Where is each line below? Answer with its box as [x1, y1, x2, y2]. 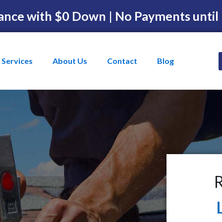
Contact [107, 56, 138, 65]
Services [1, 56, 33, 65]
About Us [53, 56, 88, 65]
